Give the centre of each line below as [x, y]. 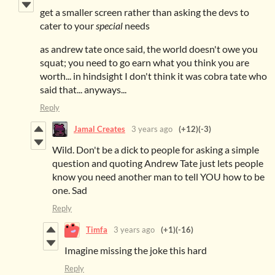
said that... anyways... [83, 89]
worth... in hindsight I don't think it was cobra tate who [153, 76]
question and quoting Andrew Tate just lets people [158, 163]
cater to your [68, 25]
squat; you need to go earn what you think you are [145, 62]
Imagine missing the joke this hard [136, 250]
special [109, 25]
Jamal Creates [99, 129]
